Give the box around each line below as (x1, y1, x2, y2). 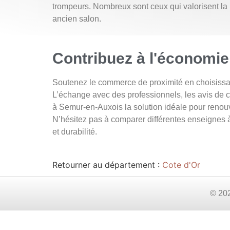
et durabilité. (52, 127, 97, 136)
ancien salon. (52, 14, 101, 23)
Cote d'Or (162, 160, 200, 170)
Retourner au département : (52, 160, 162, 170)
